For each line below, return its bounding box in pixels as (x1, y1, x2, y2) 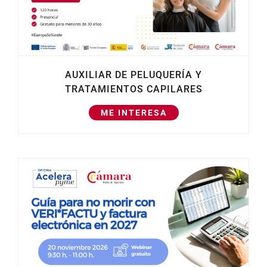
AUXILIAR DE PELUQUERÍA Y (65, 69, 202, 81)
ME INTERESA (100, 108, 167, 118)
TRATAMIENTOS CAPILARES (64, 83, 203, 95)
